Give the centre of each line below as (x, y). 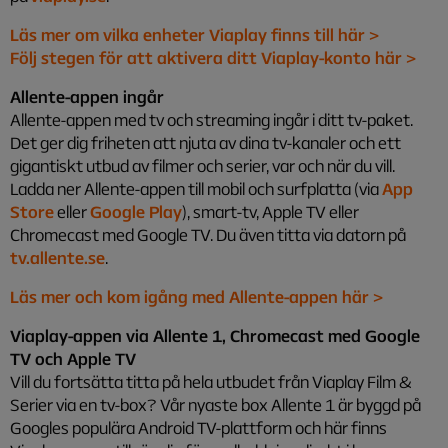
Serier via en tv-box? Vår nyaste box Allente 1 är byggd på (215, 404)
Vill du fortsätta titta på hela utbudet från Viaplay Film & (211, 381)
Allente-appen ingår (87, 96)
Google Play (136, 211)
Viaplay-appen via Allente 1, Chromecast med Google (215, 335)
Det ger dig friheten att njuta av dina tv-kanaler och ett (205, 142)
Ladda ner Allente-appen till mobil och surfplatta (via (196, 188)
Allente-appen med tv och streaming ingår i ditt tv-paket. (211, 119)
